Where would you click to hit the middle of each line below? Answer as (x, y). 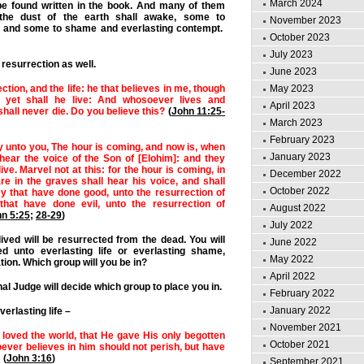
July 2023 (291, 54)
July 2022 (291, 225)
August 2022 (298, 208)
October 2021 (300, 344)
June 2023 (293, 71)
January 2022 (300, 310)
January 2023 (300, 157)
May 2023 (292, 89)
